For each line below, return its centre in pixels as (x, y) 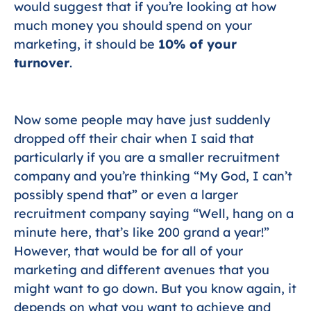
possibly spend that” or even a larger (126, 195)
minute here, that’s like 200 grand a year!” (142, 233)
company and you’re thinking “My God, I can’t (153, 176)
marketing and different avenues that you (142, 270)
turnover (42, 62)
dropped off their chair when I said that (134, 139)
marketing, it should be (86, 44)
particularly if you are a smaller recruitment (147, 158)
